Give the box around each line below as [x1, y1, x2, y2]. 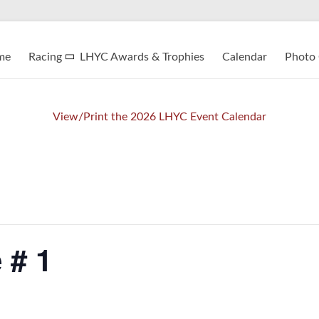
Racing [28, 51, 62, 63]
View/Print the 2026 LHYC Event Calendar [53, 111, 266, 122]
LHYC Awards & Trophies [80, 51, 204, 63]
